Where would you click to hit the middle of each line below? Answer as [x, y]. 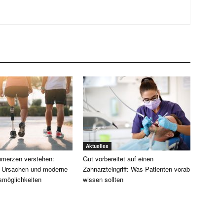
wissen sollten [103, 179]
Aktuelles [97, 146]
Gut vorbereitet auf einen [118, 158]
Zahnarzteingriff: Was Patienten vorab [136, 169]
